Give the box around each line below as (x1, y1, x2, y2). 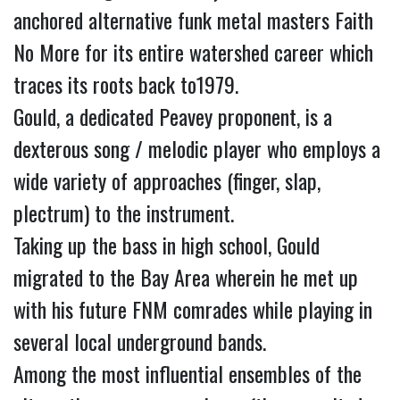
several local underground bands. (13, 325, 277, 357)
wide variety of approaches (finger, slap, (13, 164, 321, 196)
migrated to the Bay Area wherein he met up (13, 261, 358, 293)
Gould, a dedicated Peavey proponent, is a (13, 100, 332, 132)
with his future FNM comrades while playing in (13, 293, 372, 325)
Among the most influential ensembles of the (13, 357, 362, 389)
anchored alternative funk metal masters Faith (13, 4, 373, 36)
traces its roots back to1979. (13, 68, 238, 100)
